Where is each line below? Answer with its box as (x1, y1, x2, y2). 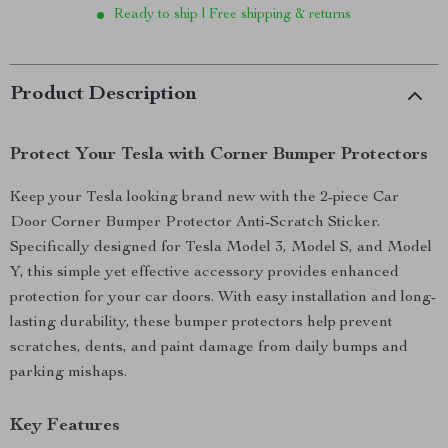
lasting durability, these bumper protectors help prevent (10, 315, 393, 331)
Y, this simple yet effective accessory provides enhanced (10, 265, 399, 281)
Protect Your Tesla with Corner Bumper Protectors (10, 146, 428, 164)
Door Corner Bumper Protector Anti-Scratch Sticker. (10, 215, 380, 231)
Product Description (10, 85, 197, 105)
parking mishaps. (10, 365, 127, 381)
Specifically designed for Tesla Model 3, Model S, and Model (10, 240, 432, 256)
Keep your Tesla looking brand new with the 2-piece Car (10, 190, 399, 206)
